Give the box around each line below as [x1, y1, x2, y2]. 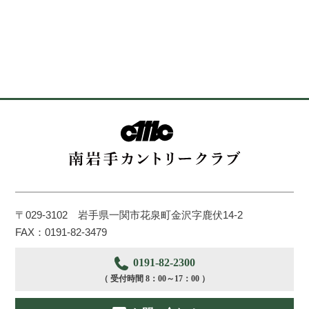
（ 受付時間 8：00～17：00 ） [99, 273, 210, 283]
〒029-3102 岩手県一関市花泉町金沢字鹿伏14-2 [15, 208, 243, 221]
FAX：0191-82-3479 [15, 226, 108, 238]
